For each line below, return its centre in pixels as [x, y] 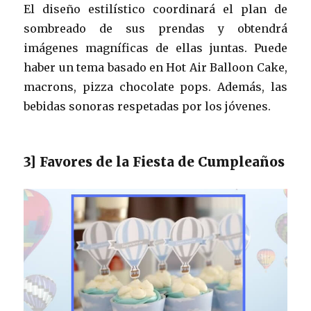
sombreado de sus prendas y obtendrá [155, 28]
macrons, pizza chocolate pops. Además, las [155, 86]
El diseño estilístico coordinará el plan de [155, 9]
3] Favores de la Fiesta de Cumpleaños [154, 161]
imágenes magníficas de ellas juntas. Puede [155, 48]
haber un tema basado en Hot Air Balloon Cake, [155, 67]
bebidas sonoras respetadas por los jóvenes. [148, 106]
